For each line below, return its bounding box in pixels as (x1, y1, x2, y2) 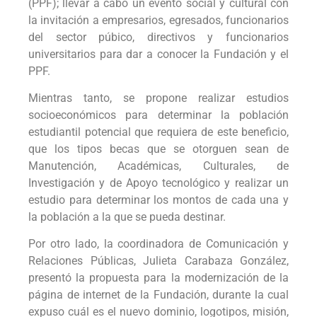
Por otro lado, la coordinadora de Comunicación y (28, 237, 289, 251)
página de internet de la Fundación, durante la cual (28, 288, 289, 302)
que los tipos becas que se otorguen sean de (28, 142, 289, 156)
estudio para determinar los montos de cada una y (28, 192, 289, 207)
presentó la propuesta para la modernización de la (28, 271, 289, 285)
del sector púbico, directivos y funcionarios (28, 30, 289, 44)
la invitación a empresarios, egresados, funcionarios (28, 13, 289, 27)
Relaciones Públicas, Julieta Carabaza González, (28, 254, 289, 268)
